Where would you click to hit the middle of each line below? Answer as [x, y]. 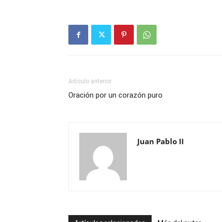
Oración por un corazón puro [115, 95]
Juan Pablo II [161, 141]
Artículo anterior [90, 81]
